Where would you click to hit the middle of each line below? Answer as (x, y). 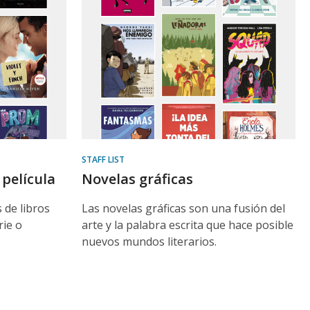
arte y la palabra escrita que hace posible (188, 225)
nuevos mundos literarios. (149, 241)
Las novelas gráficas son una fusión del (183, 208)
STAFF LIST (103, 159)
